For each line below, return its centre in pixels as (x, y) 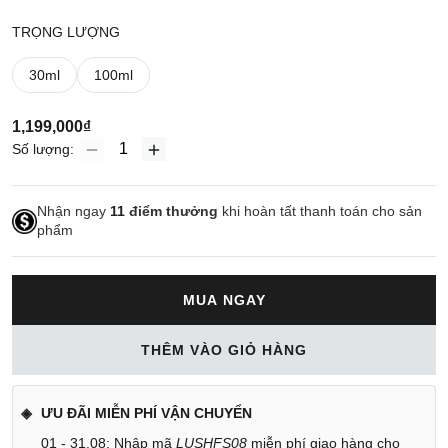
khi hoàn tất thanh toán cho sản (320, 211)
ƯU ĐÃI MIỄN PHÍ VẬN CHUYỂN (146, 413)
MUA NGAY (224, 300)
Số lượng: (43, 149)
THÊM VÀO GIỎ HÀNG (224, 350)
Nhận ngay (73, 211)
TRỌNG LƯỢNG (66, 32)
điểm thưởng (171, 211)
